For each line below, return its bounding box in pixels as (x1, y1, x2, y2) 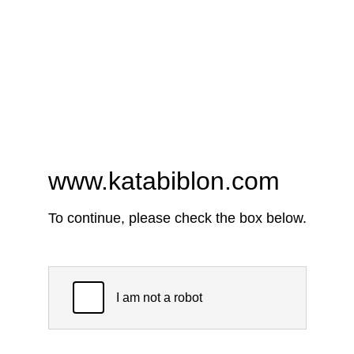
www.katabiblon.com (47, 167, 280, 196)
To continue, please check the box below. (47, 210, 307, 227)
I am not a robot (115, 291, 202, 305)
